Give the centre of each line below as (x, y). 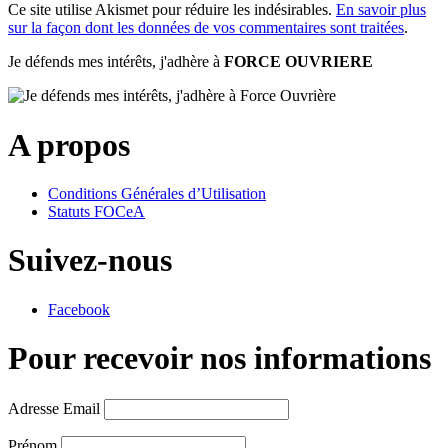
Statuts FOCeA (96, 211)
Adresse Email (54, 408)
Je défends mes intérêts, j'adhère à (116, 62)
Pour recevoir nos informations (219, 358)
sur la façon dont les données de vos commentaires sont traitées (206, 28)
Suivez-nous (90, 260)
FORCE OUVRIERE (298, 62)
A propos (69, 144)
